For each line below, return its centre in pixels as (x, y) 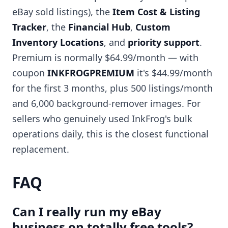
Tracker (29, 27)
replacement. (41, 149)
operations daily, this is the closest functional (110, 134)
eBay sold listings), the (62, 12)
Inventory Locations (58, 42)
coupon (30, 73)
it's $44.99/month (173, 73)
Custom (153, 27)
